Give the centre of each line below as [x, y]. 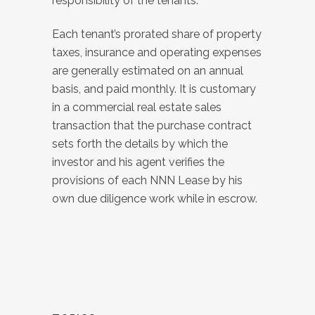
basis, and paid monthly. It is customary [154, 89]
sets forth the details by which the [140, 144]
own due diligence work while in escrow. [155, 199]
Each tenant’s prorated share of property [157, 34]
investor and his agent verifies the [138, 162]
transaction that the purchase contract [152, 126]
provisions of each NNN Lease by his [147, 180]
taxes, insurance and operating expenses [157, 52]
